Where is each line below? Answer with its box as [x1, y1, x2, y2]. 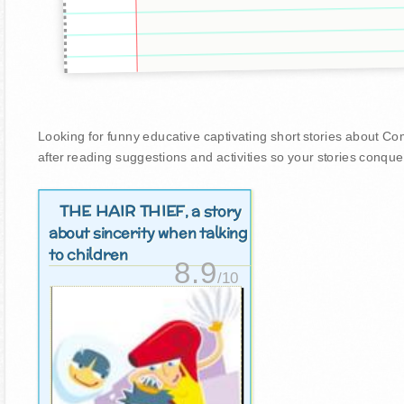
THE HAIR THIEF [59, 198, 186, 222]
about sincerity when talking [48, 223, 248, 243]
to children [48, 244, 128, 265]
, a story [185, 201, 242, 222]
